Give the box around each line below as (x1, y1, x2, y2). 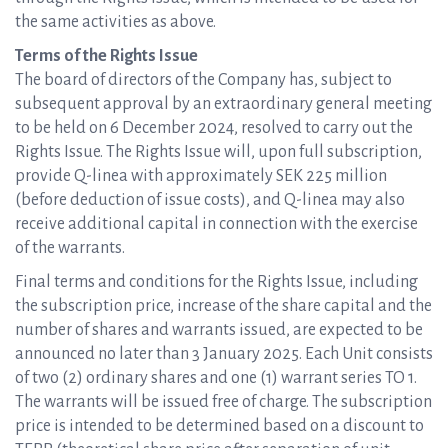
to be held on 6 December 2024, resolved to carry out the (15, 119, 413, 137)
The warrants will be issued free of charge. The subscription (15, 393, 432, 411)
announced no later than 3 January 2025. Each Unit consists (15, 345, 433, 363)
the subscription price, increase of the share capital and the (15, 297, 432, 315)
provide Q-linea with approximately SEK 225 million (15, 167, 387, 185)
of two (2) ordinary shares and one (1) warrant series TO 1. (15, 369, 417, 387)
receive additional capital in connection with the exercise (15, 215, 418, 233)
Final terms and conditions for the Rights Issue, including (15, 273, 418, 291)
